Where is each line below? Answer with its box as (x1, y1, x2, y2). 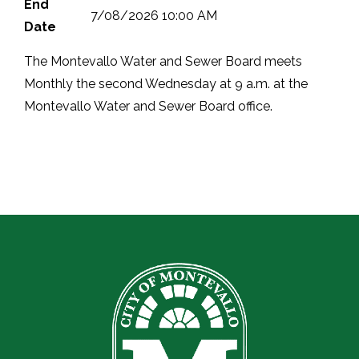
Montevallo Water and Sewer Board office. (24, 99, 272, 115)
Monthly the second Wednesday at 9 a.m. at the (24, 76, 308, 92)
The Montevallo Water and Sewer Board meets (24, 54, 302, 70)
